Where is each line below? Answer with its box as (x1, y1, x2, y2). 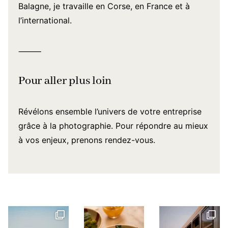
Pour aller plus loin (18, 74, 112, 88)
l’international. (18, 15, 72, 25)
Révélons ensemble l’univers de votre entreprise (18, 106, 202, 117)
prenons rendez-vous (71, 135, 153, 145)
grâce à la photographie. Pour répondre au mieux (18, 121, 208, 131)
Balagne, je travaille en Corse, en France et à (18, 1, 190, 11)
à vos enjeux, (18, 135, 71, 145)
